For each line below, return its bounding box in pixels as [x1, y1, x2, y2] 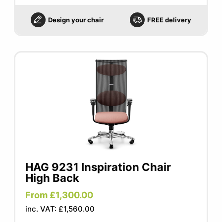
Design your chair [48, 16, 104, 24]
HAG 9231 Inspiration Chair [25, 161, 171, 173]
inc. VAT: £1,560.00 [25, 204, 95, 214]
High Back [25, 171, 80, 184]
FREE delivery [147, 16, 191, 24]
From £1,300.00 [25, 190, 94, 200]
